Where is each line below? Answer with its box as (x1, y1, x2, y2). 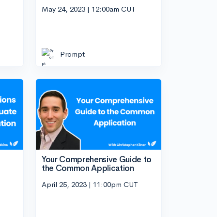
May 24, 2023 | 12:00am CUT (42, 4, 136, 14)
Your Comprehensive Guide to (42, 154, 152, 165)
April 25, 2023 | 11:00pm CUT (42, 180, 138, 189)
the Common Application (42, 163, 134, 173)
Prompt (60, 49, 85, 59)
